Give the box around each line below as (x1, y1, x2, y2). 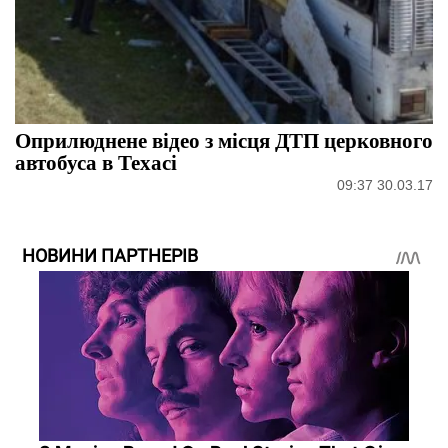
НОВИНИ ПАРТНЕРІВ (22, 244, 198, 266)
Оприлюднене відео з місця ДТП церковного (15, 124, 433, 155)
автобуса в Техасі (15, 146, 177, 177)
